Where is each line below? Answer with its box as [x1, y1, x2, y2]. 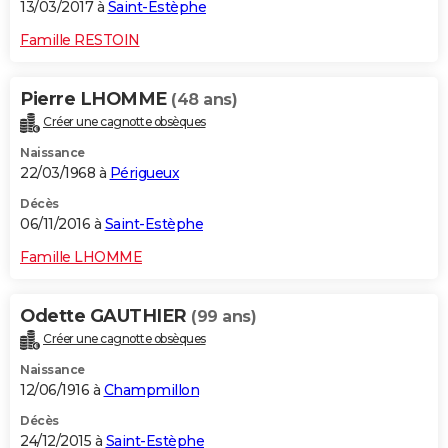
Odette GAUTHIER [20, 305, 191, 328]
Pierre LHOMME [20, 88, 171, 111]
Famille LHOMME [20, 248, 142, 267]
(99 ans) [191, 307, 256, 327]
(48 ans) [171, 90, 237, 110]
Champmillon [103, 381, 199, 400]
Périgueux [109, 164, 179, 183]
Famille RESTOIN [20, 31, 140, 50]
